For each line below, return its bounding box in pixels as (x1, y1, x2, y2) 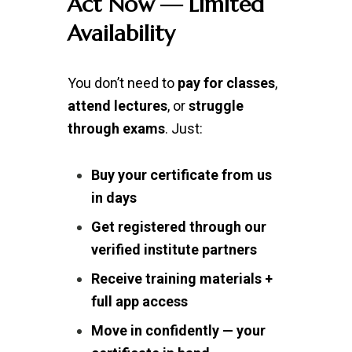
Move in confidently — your (90, 322, 266, 339)
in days (90, 189, 137, 206)
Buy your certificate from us (90, 167, 272, 183)
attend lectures (67, 97, 167, 114)
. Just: (164, 120, 203, 137)
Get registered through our (90, 218, 266, 235)
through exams (67, 120, 165, 137)
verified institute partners (90, 241, 257, 258)
